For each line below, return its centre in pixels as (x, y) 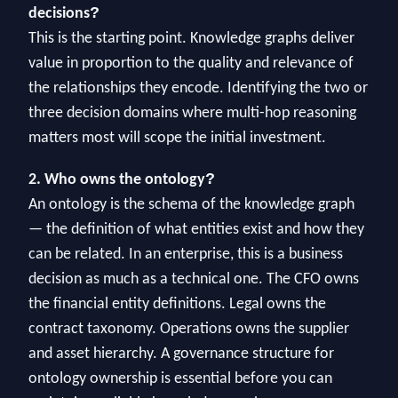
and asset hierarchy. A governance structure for (181, 354)
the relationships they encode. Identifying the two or (198, 88)
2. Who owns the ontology (117, 180)
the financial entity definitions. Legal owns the (177, 305)
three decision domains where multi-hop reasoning (192, 113)
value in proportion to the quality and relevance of (191, 63)
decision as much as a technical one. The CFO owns (194, 280)
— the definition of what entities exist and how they (196, 230)
